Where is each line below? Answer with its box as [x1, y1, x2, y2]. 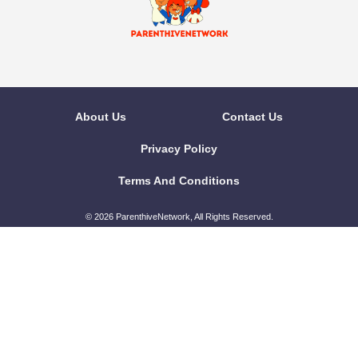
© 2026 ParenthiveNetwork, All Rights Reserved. [85, 212, 273, 221]
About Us [75, 110, 126, 123]
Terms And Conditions [118, 174, 240, 187]
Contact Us [222, 110, 283, 123]
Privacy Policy [141, 142, 217, 155]
